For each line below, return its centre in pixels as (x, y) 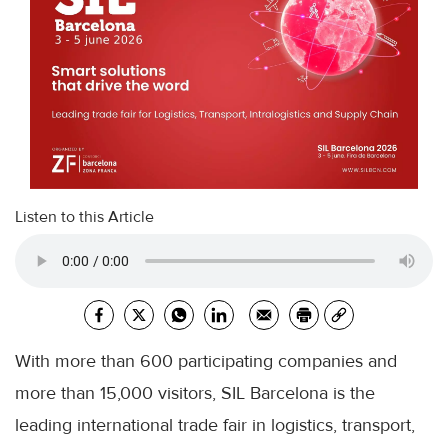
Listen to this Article (84, 217)
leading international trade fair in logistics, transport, (215, 425)
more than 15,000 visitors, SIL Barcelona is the (195, 393)
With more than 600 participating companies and (206, 361)
